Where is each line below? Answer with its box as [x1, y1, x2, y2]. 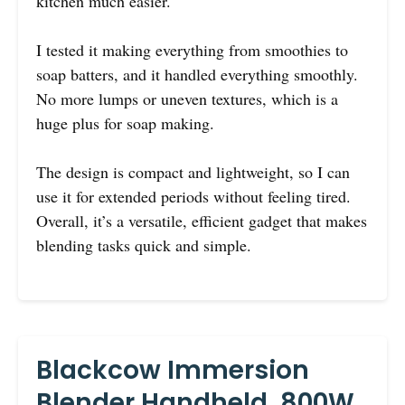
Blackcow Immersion [36, 353, 309, 389]
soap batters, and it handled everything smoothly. [36, 63, 358, 86]
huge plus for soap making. [36, 112, 214, 135]
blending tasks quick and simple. [36, 234, 251, 257]
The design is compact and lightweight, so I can [36, 161, 350, 184]
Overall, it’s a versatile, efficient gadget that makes [36, 210, 367, 232]
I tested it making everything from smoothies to [36, 39, 348, 61]
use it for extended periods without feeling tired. [36, 185, 351, 208]
